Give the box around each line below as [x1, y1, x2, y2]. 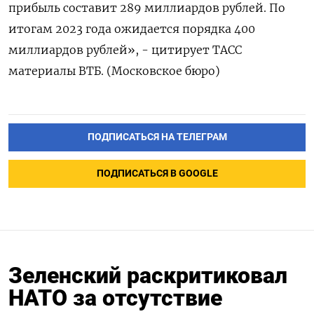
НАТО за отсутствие [8, 285, 222, 312]
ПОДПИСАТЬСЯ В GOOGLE [96, 168, 218, 180]
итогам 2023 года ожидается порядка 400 [8, 22, 255, 36]
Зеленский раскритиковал [8, 262, 287, 289]
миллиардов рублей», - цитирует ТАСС [8, 43, 242, 57]
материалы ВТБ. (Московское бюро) [8, 64, 220, 78]
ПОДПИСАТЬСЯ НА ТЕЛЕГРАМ [87, 131, 227, 144]
